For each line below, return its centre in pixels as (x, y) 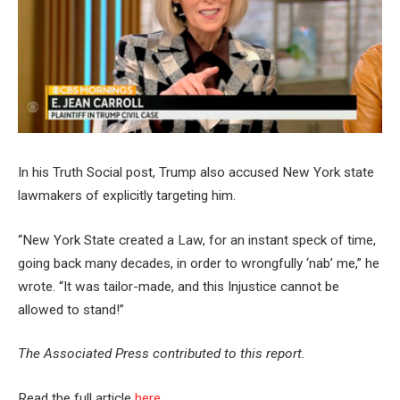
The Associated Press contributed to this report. (162, 354)
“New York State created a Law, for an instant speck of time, (197, 240)
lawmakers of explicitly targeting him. (127, 196)
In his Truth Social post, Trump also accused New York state (196, 173)
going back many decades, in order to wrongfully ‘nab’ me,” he (199, 263)
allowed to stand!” (71, 309)
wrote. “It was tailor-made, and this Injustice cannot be (179, 286)
